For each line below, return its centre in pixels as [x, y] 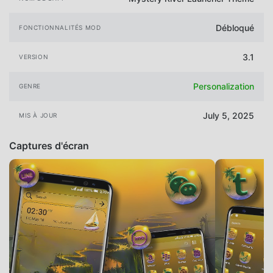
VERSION [34, 57]
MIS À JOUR [38, 115]
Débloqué [235, 27]
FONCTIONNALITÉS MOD [60, 27]
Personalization [224, 87]
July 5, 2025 [229, 116]
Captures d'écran [49, 145]
